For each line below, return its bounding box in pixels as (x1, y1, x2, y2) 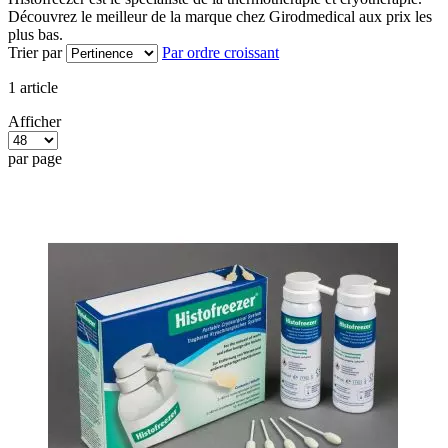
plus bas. (8, 25, 63, 43)
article (16, 78, 58, 96)
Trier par (8, 43, 62, 61)
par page (8, 149, 62, 167)
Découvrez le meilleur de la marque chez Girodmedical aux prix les (8, 7, 432, 25)
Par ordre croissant (162, 43, 279, 61)
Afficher (8, 112, 61, 130)
